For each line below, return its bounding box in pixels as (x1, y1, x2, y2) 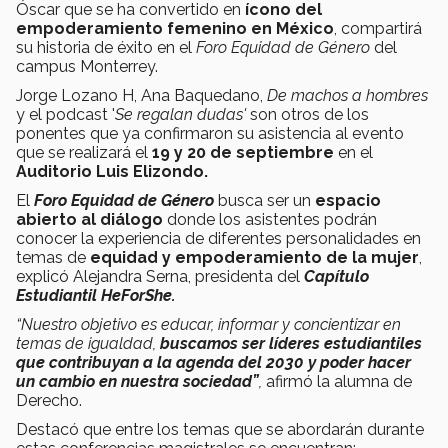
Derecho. (16, 390, 82, 410)
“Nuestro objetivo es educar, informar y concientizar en (16, 314, 401, 334)
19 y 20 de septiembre (152, 142, 334, 162)
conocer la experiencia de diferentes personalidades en (16, 228, 421, 248)
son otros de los (250, 104, 369, 124)
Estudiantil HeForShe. (16, 285, 176, 305)
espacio (315, 190, 381, 210)
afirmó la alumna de (262, 371, 412, 391)
